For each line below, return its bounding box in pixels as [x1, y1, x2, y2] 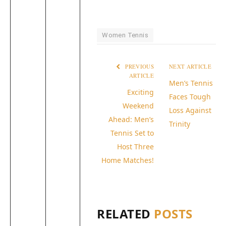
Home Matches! [101, 155, 154, 165]
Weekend [123, 101, 154, 111]
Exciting [127, 87, 154, 97]
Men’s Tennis [169, 78, 213, 88]
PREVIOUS [124, 63, 154, 71]
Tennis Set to [110, 128, 154, 138]
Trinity [169, 119, 190, 129]
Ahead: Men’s [108, 115, 154, 125]
